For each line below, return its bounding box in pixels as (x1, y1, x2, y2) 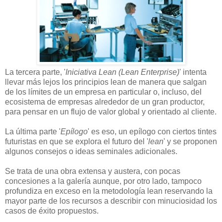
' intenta (179, 67, 207, 76)
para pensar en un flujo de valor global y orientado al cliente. (5, 107, 217, 116)
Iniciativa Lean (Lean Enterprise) (65, 67, 179, 76)
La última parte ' (5, 127, 60, 136)
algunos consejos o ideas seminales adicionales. (5, 147, 177, 156)
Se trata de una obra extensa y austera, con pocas (5, 166, 180, 175)
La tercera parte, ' (5, 67, 65, 76)
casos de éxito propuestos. (5, 206, 99, 215)
